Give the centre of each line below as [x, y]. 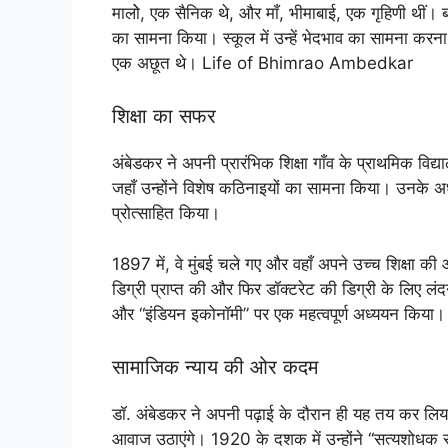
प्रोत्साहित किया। [166, 213]
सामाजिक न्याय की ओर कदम [215, 367]
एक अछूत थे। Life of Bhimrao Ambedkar [262, 62]
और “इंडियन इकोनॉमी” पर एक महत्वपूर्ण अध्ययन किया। [278, 313]
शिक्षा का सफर [164, 116]
